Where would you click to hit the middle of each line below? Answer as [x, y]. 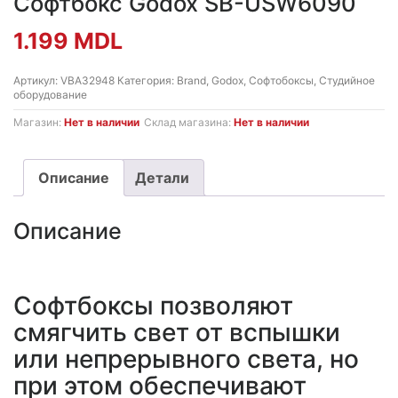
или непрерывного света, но [186, 359]
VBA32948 [89, 81]
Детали [162, 178]
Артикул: [37, 81]
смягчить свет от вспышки [177, 333]
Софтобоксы [281, 81]
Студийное [347, 81]
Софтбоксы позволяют [153, 306]
